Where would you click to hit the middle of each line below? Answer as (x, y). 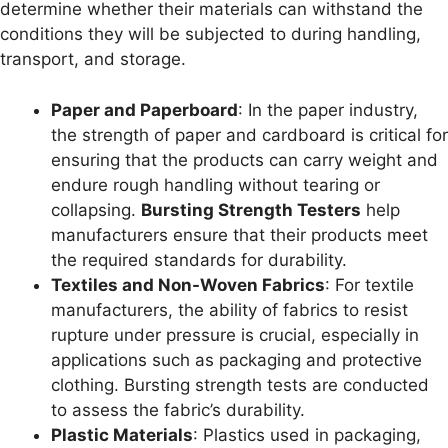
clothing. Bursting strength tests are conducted (240, 384)
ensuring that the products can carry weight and (244, 159)
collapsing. (96, 209)
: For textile (369, 284)
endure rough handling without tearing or (215, 184)
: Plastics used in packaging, (307, 434)
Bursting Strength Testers (251, 209)
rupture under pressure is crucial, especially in (235, 334)
